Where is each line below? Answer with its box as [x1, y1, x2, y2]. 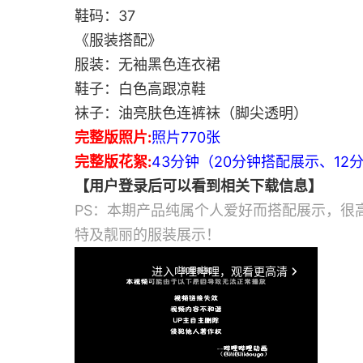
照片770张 [152, 129, 220, 146]
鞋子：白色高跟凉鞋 [75, 80, 206, 97]
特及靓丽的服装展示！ [75, 226, 220, 243]
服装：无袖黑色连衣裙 [75, 56, 220, 73]
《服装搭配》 [75, 32, 162, 49]
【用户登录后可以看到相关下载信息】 [75, 177, 322, 194]
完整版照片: [75, 129, 152, 146]
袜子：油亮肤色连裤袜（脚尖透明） [75, 105, 308, 122]
